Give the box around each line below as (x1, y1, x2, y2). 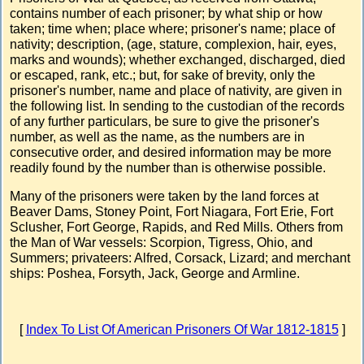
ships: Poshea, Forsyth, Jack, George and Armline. (10, 266, 301, 280)
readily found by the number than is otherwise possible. (10, 160, 327, 175)
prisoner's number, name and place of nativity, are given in (10, 83, 343, 97)
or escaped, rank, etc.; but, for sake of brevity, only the (10, 67, 316, 82)
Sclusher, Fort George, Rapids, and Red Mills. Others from (10, 219, 344, 234)
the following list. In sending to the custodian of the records (10, 98, 345, 113)
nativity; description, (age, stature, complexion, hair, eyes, (10, 37, 337, 51)
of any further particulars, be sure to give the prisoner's (10, 114, 320, 128)
